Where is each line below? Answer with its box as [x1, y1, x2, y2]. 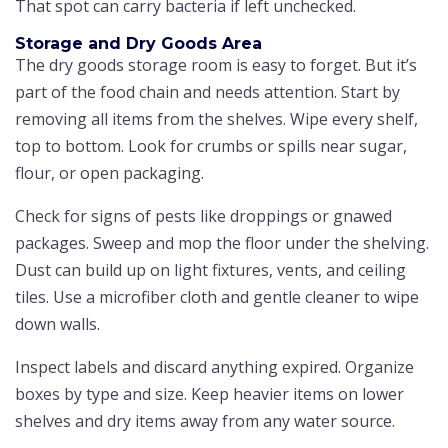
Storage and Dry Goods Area [15, 33, 262, 53]
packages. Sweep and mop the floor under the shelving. [15, 231, 429, 254]
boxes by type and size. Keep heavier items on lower [15, 382, 404, 405]
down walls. [15, 312, 100, 335]
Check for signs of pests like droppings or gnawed [15, 204, 392, 227]
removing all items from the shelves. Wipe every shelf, [15, 107, 418, 130]
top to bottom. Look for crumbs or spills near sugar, [15, 134, 407, 157]
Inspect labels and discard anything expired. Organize [15, 355, 414, 378]
